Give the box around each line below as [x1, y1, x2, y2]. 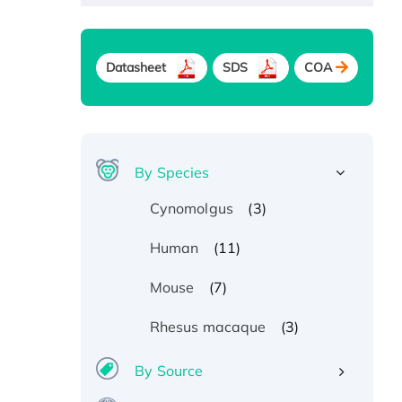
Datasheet [105, 58, 167, 75]
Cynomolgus [149, 199, 233, 218]
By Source [135, 362, 204, 380]
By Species [135, 163, 210, 182]
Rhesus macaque [149, 318, 267, 336]
